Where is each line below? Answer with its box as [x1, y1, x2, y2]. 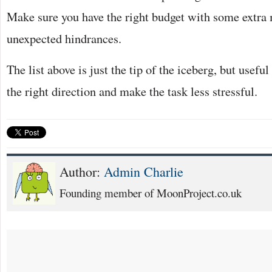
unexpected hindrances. [7, 29, 121, 47]
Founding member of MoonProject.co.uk [59, 185, 242, 200]
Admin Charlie [104, 162, 183, 180]
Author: [59, 162, 104, 180]
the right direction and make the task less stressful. [7, 82, 257, 100]
